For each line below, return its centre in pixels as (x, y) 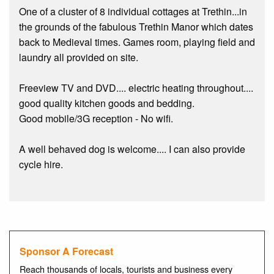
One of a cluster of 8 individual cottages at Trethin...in (133, 11)
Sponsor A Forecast (66, 251)
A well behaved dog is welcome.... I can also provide (132, 149)
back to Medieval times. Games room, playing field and (137, 42)
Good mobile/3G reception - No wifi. (96, 118)
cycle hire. (41, 164)
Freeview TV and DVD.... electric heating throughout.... (136, 87)
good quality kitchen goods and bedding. (107, 103)
